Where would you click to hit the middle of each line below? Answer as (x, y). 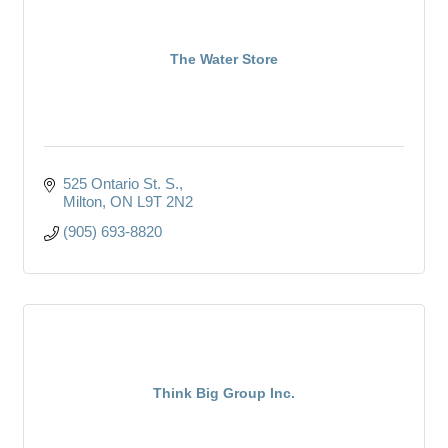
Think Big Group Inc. (224, 392)
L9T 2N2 (164, 201)
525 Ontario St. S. (120, 183)
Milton (82, 201)
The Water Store (224, 58)
